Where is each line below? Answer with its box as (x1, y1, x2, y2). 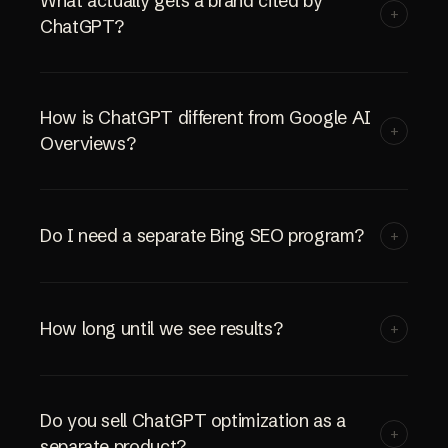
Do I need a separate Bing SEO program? (40, 224, 364, 248)
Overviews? (40, 132, 136, 156)
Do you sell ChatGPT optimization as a (40, 409, 346, 433)
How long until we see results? (40, 317, 283, 341)
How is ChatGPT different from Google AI (40, 106, 371, 130)
